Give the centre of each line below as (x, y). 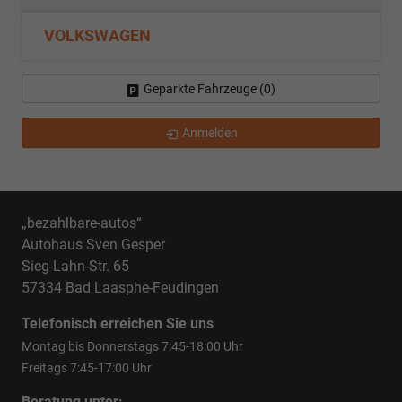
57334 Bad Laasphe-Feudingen (120, 288)
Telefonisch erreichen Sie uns (118, 324)
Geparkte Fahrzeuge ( (204, 89)
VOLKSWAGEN (97, 36)
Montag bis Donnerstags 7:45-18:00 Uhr (132, 347)
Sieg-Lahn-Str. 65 (75, 267)
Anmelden (210, 133)
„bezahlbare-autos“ (82, 223)
